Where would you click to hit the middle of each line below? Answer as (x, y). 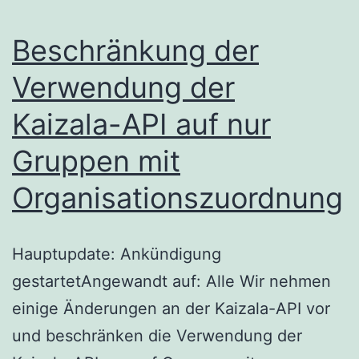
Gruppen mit (96, 161)
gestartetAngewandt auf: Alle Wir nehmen (171, 281)
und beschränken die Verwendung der (157, 335)
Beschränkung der (135, 50)
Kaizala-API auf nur (141, 124)
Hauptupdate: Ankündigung (117, 254)
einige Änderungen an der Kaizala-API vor (171, 308)
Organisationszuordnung (177, 198)
